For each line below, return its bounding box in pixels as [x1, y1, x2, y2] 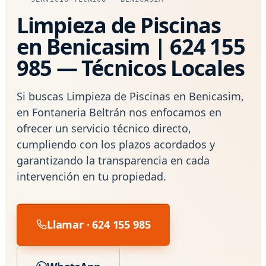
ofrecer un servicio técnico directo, [17, 121, 191, 135]
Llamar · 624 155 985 [47, 217, 151, 232]
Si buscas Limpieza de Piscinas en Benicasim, [17, 88, 244, 103]
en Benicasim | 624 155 [17, 31, 245, 61]
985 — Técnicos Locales [17, 53, 245, 83]
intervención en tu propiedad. [17, 169, 166, 183]
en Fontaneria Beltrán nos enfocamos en [17, 104, 221, 119]
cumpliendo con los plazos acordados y [17, 137, 215, 151]
